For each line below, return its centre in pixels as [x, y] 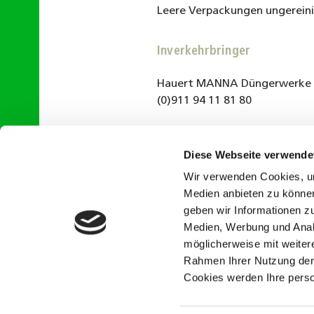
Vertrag [286, 306]
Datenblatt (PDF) [211, 181]
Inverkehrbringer [204, 52]
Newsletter [182, 306]
